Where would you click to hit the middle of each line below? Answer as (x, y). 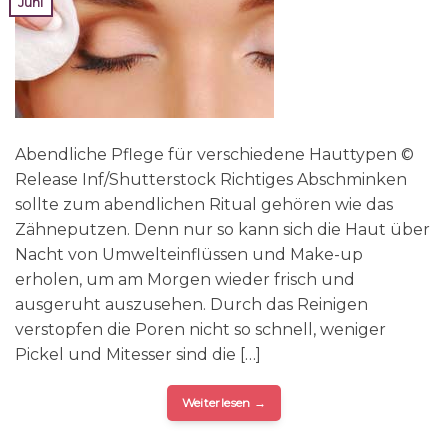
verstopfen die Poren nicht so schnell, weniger (200, 329)
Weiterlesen (217, 402)
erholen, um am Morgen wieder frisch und (185, 279)
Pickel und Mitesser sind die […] (138, 354)
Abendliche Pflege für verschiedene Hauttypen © (214, 154)
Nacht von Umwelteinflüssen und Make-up (189, 254)
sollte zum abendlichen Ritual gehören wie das (204, 204)
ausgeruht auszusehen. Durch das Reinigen (191, 304)
